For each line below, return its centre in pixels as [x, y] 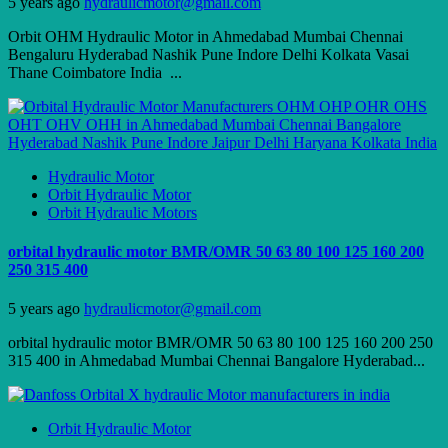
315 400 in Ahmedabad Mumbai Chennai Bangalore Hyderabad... [216, 361]
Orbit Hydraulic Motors [122, 212]
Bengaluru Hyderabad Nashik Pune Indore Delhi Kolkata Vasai [208, 54]
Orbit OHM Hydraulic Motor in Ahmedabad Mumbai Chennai [205, 36]
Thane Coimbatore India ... [95, 72]
